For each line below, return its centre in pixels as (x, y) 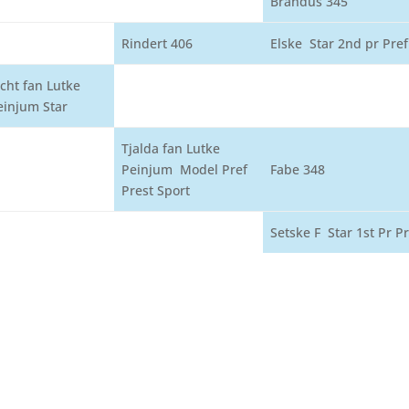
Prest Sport (156, 190)
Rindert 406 (157, 43)
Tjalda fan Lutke (171, 148)
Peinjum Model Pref (185, 169)
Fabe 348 (298, 169)
